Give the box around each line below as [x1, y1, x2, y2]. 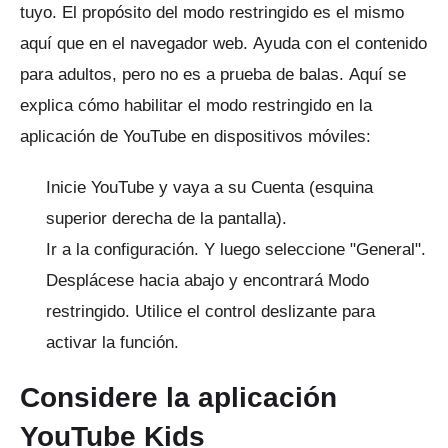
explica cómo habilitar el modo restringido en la [20, 95, 372, 115]
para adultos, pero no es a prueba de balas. [20, 64, 349, 84]
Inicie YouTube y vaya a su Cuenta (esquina [46, 177, 373, 197]
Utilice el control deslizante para [135, 301, 375, 321]
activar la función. [46, 332, 179, 352]
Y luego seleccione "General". [204, 239, 426, 259]
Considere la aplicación [20, 381, 337, 413]
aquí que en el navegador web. [20, 33, 253, 53]
